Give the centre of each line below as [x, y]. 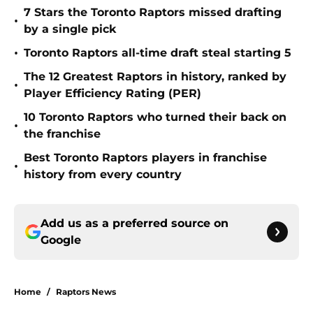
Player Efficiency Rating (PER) [112, 94]
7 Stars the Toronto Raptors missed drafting [153, 13]
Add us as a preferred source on [134, 224]
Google [61, 240]
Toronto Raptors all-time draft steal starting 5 [158, 53]
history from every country [103, 175]
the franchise [62, 134]
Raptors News [86, 292]
